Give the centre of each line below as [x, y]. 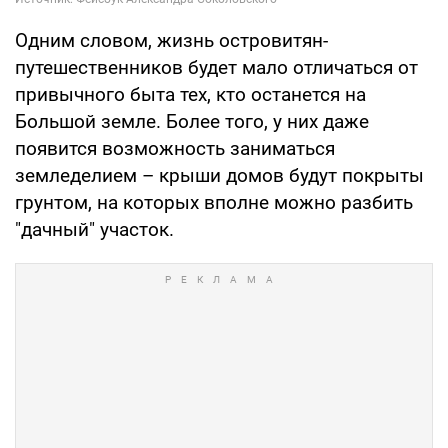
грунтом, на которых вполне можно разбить [214, 203]
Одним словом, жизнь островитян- [171, 41]
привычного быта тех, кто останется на [190, 95]
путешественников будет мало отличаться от [216, 68]
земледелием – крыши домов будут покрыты [219, 176]
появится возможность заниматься [175, 149]
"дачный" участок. [94, 230]
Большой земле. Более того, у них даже [192, 122]
